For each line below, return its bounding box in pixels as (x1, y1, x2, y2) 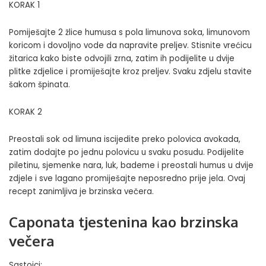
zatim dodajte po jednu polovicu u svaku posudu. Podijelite (9, 147, 244, 159)
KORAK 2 (9, 106, 42, 118)
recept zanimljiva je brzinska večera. (9, 186, 154, 198)
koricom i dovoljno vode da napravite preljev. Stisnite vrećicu (9, 40, 252, 52)
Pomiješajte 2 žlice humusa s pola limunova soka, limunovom (9, 27, 250, 39)
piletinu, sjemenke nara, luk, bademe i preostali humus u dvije (9, 160, 254, 172)
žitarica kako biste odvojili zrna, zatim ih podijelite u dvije (9, 53, 235, 65)
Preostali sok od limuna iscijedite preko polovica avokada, (9, 134, 240, 145)
